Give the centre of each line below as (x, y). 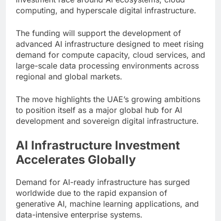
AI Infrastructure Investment (98, 145)
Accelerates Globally (76, 159)
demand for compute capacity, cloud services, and (110, 55)
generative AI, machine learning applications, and (107, 203)
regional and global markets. (69, 76)
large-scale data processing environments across (107, 65)
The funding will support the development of (98, 33)
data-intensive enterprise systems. (79, 214)
